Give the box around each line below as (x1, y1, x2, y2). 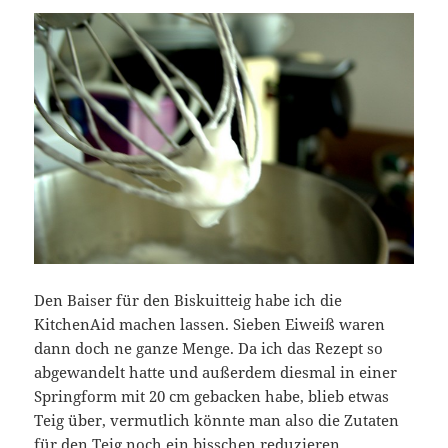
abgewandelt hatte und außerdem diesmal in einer (34, 362, 398, 383)
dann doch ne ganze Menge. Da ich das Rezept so (34, 338, 384, 359)
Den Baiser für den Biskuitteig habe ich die (34, 290, 343, 311)
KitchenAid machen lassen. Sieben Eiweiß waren (34, 314, 386, 335)
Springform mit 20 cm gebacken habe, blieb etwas (34, 386, 390, 407)
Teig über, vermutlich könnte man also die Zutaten (34, 410, 400, 431)
